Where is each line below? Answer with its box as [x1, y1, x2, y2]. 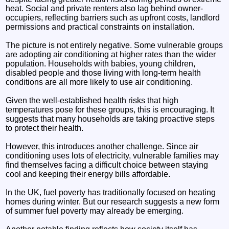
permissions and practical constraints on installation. [6, 22, 195, 31]
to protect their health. [6, 123, 84, 132]
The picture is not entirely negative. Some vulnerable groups [6, 40, 223, 50]
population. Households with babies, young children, [6, 59, 196, 68]
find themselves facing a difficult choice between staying [6, 160, 209, 169]
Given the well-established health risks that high [6, 96, 179, 105]
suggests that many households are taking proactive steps [6, 114, 215, 123]
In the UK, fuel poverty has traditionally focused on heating [6, 188, 216, 197]
